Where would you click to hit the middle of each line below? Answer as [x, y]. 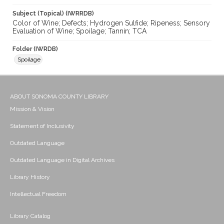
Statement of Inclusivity [42, 126]
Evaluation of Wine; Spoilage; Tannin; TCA [79, 31]
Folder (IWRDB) [35, 49]
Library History [30, 177]
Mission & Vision [32, 109]
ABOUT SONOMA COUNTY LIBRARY [59, 97]
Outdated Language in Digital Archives [62, 160]
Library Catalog [30, 216]
